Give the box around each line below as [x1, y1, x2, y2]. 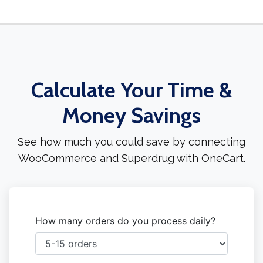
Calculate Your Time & [31, 77, 232, 103]
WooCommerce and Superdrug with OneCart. [18, 152, 245, 165]
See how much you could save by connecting [18, 136, 245, 149]
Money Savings [62, 102, 201, 129]
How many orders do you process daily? [35, 215, 215, 227]
